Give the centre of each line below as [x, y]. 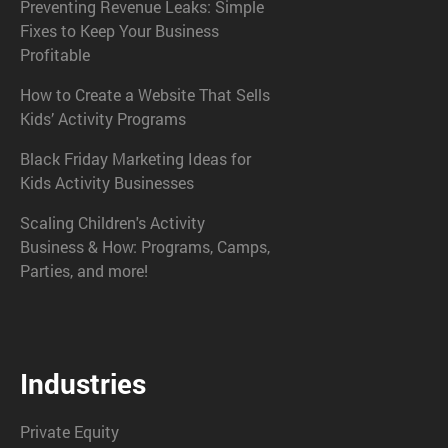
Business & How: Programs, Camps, [145, 247]
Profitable [55, 55]
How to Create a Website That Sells [145, 95]
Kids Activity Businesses [107, 183]
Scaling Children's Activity [112, 223]
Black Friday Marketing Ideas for [135, 159]
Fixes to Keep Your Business [119, 31]
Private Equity [69, 432]
